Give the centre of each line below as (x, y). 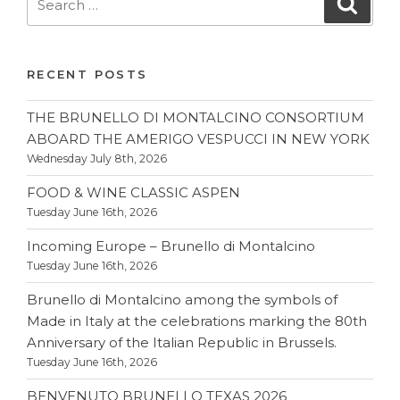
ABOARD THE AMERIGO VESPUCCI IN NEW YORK (198, 139)
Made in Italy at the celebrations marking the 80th (197, 321)
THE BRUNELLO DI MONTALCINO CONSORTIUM (196, 118)
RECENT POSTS (87, 75)
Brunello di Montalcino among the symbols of (182, 300)
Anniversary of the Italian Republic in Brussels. (182, 343)
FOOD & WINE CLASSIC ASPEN (133, 193)
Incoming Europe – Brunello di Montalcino (171, 246)
